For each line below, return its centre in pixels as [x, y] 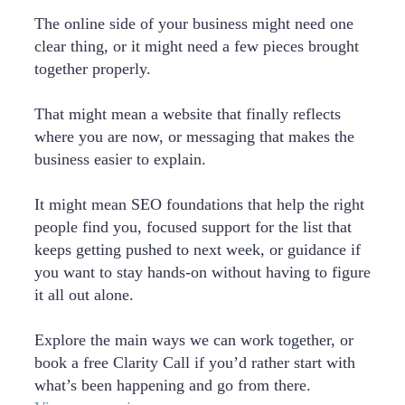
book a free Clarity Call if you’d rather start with [195, 363]
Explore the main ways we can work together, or [194, 340]
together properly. [93, 69]
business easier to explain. [120, 160]
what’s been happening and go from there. [173, 386]
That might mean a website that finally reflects [188, 114]
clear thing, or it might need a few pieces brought [197, 47]
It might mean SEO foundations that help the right [199, 205]
